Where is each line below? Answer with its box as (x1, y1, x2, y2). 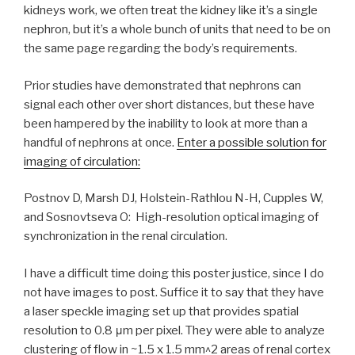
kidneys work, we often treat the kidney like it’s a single (24, 3, 318, 18)
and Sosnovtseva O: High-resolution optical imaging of (24, 210, 319, 225)
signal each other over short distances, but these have (24, 97, 315, 112)
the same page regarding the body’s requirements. (24, 41, 297, 56)
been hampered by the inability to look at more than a (24, 116, 307, 131)
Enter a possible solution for (177, 135, 326, 150)
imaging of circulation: (24, 154, 140, 169)
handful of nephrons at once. (24, 135, 177, 150)
